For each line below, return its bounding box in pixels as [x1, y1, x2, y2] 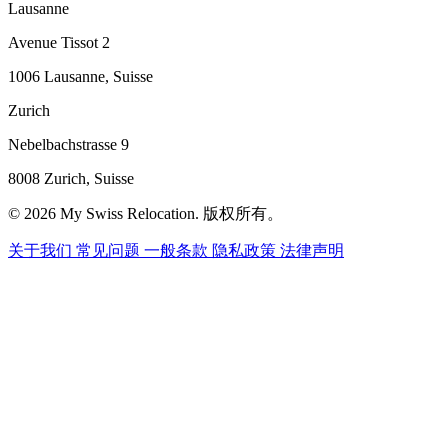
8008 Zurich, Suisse [8, 170, 134, 188]
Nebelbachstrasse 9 [8, 136, 129, 154]
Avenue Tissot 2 [8, 34, 110, 52]
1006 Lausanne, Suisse [8, 68, 153, 86]
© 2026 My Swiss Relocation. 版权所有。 [8, 205, 283, 223]
